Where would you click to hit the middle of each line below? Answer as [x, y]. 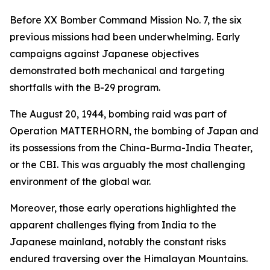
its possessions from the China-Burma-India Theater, [131, 148]
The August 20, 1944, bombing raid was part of [118, 114]
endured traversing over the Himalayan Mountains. [129, 259]
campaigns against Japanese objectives [104, 54]
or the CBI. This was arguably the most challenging [127, 165]
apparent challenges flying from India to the [113, 225]
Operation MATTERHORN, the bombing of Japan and [134, 131]
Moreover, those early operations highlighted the [123, 208]
